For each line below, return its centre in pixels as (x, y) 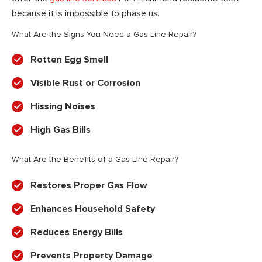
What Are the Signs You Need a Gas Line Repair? (104, 34)
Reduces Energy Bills (77, 232)
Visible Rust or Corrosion (85, 83)
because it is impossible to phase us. (86, 13)
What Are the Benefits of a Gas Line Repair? (95, 160)
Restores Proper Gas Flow (89, 186)
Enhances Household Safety (93, 209)
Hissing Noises (63, 107)
